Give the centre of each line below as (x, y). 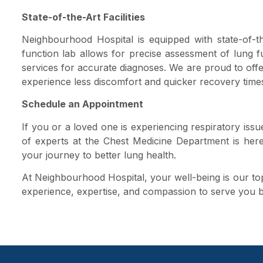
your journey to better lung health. (99, 155)
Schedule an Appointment (82, 104)
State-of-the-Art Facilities (83, 17)
